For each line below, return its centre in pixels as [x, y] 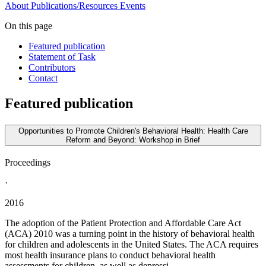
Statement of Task [62, 57]
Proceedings [28, 162]
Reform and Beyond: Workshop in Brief [133, 140]
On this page [28, 26]
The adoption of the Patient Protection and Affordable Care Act [123, 223]
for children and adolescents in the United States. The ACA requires [132, 244]
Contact [43, 78]
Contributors [52, 68]
